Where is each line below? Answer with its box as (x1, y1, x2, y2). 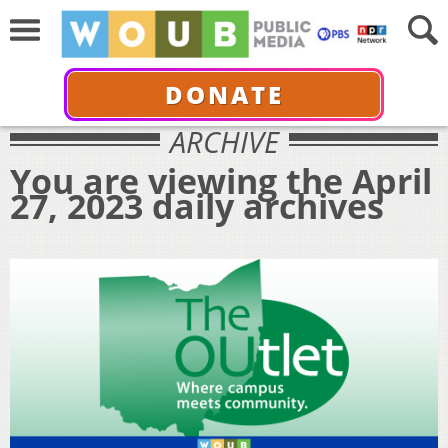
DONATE (164, 77, 284, 111)
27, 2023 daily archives (10, 182, 384, 229)
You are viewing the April (10, 157, 432, 204)
